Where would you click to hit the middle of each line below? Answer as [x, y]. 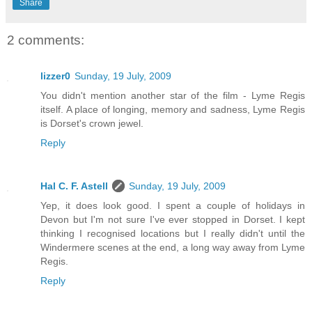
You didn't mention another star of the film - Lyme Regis [173, 96]
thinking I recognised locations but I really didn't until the [173, 234]
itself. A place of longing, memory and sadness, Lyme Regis [173, 110]
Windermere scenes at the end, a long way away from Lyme [173, 248]
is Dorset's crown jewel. [92, 124]
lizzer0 [55, 76]
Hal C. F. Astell [74, 186]
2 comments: [46, 40]
